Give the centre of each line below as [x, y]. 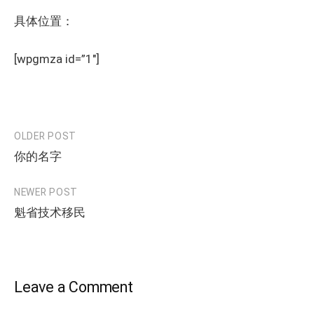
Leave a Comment [74, 287]
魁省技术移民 [50, 213]
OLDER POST [45, 136]
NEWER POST [46, 192]
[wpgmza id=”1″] [57, 59]
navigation [53, 166]
